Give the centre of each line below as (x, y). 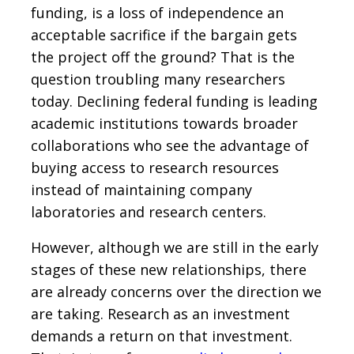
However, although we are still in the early (175, 247)
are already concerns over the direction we (176, 291)
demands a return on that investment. (162, 335)
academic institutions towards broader (164, 123)
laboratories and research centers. (149, 211)
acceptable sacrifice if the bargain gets (164, 34)
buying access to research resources (155, 167)
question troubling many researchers (158, 79)
